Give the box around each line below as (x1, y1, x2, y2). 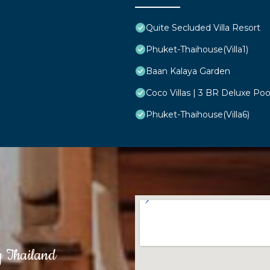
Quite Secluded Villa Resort (146, 22, 260, 33)
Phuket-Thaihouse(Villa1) (146, 43, 248, 55)
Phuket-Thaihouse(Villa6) (146, 108, 250, 120)
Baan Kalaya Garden (146, 65, 230, 77)
